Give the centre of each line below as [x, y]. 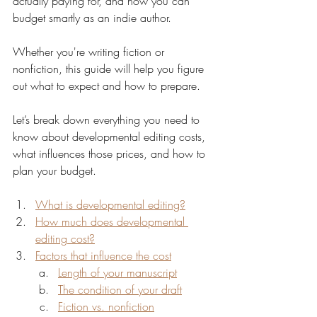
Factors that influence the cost [103, 255]
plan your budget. [54, 171]
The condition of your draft [120, 289]
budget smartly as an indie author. [92, 18]
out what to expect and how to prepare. [106, 86]
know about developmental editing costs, [111, 137]
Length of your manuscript [117, 272]
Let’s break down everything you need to [108, 120]
